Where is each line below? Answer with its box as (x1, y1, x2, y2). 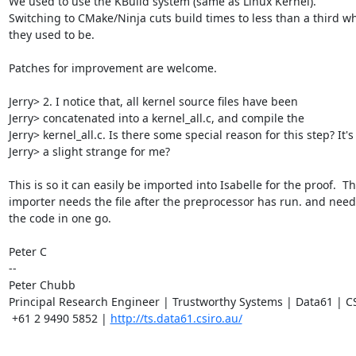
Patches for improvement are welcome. (8, 60, 217, 75)
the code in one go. (8, 210, 111, 226)
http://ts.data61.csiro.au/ (110, 310, 242, 326)
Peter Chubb (8, 277, 75, 292)
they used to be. (8, 26, 95, 42)
